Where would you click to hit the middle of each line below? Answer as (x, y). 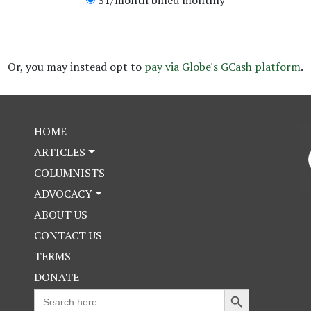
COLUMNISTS (69, 173)
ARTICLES (60, 152)
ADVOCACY (63, 193)
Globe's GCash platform (241, 66)
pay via (163, 66)
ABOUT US (61, 214)
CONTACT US (68, 235)
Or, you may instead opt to (76, 66)
